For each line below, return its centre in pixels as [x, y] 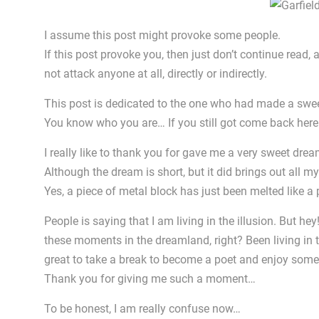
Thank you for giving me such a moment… [150, 279]
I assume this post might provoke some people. [162, 35]
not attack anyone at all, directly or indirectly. [156, 74]
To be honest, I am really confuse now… [142, 309]
